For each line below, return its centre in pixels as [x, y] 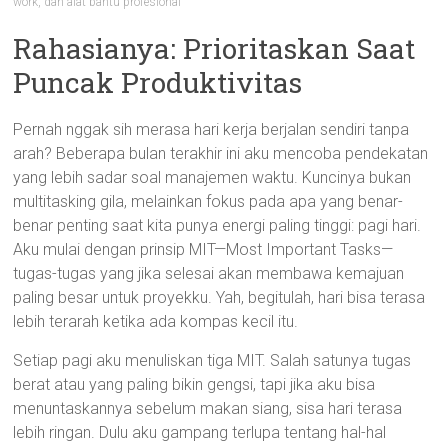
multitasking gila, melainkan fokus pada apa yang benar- [208, 201]
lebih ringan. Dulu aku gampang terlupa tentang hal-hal [200, 432]
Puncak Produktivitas [158, 82]
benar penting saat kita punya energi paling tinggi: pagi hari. [217, 225]
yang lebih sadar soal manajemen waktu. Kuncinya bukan [212, 177]
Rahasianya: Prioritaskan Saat [214, 48]
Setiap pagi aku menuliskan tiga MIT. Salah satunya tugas [212, 360]
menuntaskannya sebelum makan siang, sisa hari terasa [208, 408]
